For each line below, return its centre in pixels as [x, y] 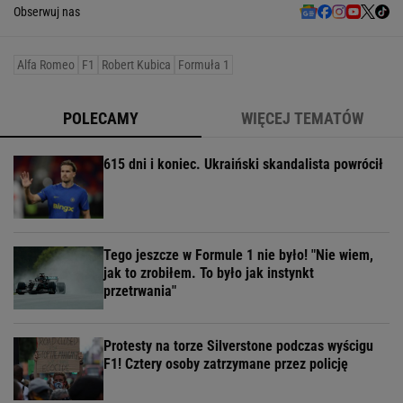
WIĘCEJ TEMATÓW [302, 119]
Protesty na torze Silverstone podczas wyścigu [238, 346]
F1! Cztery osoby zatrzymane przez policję [226, 364]
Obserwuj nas [47, 12]
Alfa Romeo [46, 65]
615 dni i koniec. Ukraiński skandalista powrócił [243, 165]
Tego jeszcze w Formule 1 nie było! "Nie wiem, [238, 255]
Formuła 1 [204, 65]
